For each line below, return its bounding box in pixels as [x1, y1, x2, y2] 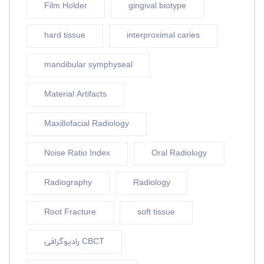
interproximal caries [127, 29, 200, 41]
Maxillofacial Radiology [44, 118, 129, 130]
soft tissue [137, 206, 175, 218]
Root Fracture [44, 206, 96, 218]
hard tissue [44, 29, 85, 41]
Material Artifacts [44, 88, 107, 100]
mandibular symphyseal [44, 59, 133, 71]
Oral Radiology [151, 147, 207, 159]
